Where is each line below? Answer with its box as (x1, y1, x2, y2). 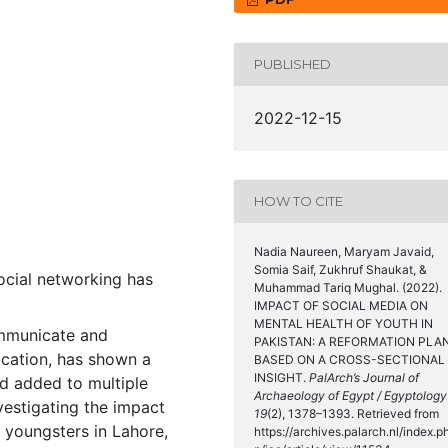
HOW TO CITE (254, 193, 343, 210)
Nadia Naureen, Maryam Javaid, (254, 243, 434, 259)
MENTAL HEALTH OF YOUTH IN (254, 315, 433, 331)
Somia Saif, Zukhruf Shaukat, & (254, 261, 427, 277)
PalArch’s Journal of (309, 369, 419, 385)
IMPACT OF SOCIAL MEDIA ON (254, 297, 428, 313)
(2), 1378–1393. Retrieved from (267, 405, 439, 421)
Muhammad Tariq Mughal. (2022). (254, 279, 442, 295)
